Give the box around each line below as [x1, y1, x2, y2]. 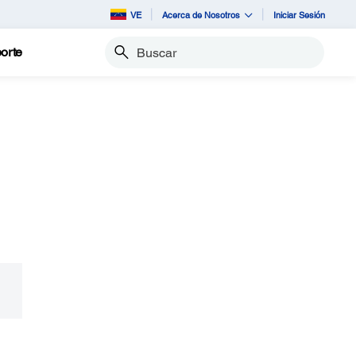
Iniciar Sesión [273, 9, 325, 20]
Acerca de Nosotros [162, 9, 240, 20]
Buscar [103, 52, 139, 66]
